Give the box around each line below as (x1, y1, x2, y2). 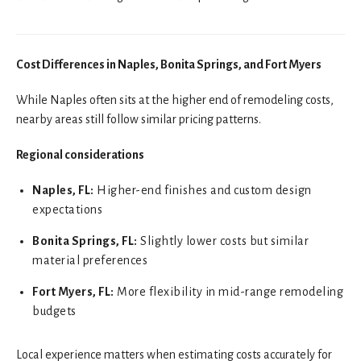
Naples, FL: (32, 183, 94, 197)
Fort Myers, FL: (32, 284, 114, 298)
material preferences (32, 253, 147, 267)
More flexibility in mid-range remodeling (114, 284, 343, 298)
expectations (32, 202, 102, 216)
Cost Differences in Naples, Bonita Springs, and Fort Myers (16, 57, 322, 71)
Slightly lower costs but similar (137, 234, 309, 247)
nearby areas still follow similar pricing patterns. (16, 112, 261, 126)
